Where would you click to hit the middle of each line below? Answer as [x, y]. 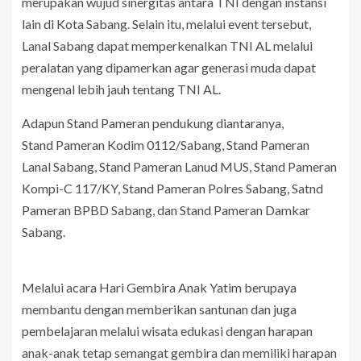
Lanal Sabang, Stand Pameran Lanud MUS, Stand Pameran [179, 167]
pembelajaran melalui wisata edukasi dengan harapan [167, 331]
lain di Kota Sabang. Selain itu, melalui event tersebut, [166, 24]
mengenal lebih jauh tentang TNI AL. [121, 89]
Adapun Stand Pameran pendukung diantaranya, [153, 123]
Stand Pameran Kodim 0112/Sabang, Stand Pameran [166, 145]
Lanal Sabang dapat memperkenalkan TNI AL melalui [167, 46]
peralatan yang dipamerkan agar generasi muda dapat [169, 68]
